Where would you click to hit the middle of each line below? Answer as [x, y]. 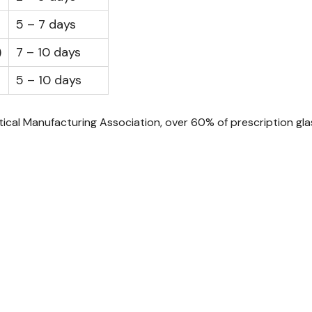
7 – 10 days [48, 52]
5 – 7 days [46, 24]
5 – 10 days [49, 80]
